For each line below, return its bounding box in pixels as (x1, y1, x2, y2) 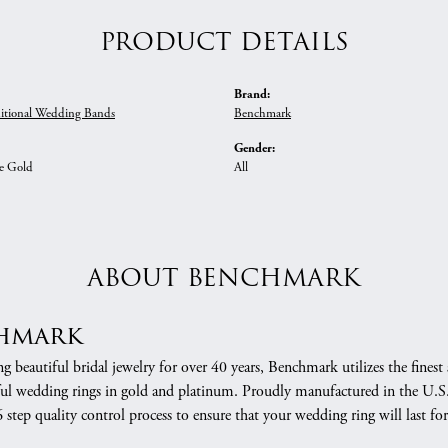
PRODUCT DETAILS (99, 25, 349, 60)
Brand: (234, 86, 270, 102)
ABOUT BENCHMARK (87, 261, 361, 296)
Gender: (234, 140, 275, 156)
